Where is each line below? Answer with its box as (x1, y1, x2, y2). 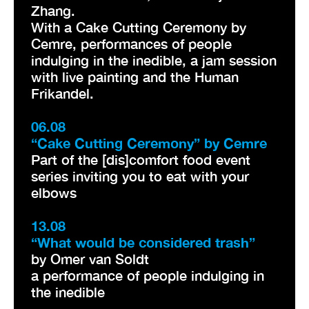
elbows (31, 183, 77, 201)
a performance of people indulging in (31, 266, 264, 283)
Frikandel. (31, 84, 94, 101)
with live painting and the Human (31, 68, 239, 85)
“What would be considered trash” (31, 233, 255, 250)
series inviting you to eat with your (31, 167, 249, 184)
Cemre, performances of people (31, 34, 232, 52)
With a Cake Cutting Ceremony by (31, 18, 246, 35)
